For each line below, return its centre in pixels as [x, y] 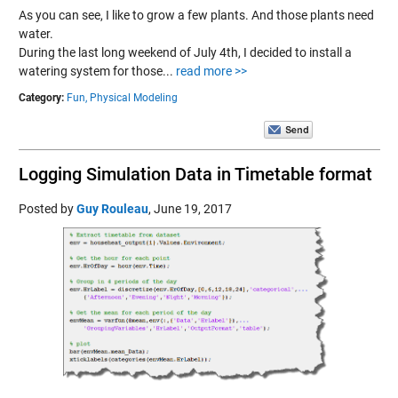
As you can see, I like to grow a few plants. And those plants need [196, 15]
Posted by [47, 208]
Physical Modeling [133, 97]
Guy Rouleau [112, 208]
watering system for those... [97, 71]
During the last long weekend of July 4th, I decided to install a [185, 52]
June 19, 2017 [192, 208]
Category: [41, 97]
